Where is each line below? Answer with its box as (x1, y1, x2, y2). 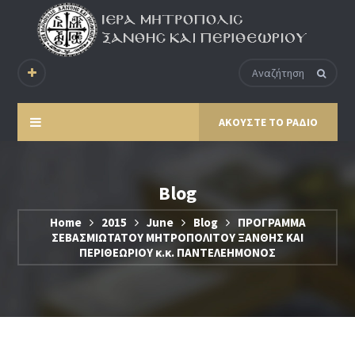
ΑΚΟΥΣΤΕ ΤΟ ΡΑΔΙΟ (218, 115, 318, 130)
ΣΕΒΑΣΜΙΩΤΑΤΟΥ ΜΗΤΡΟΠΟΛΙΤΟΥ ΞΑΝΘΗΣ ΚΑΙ (52, 230, 303, 246)
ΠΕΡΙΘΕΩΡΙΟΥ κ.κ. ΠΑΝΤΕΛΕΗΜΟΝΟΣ (79, 245, 276, 261)
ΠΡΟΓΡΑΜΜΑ (237, 215, 306, 231)
